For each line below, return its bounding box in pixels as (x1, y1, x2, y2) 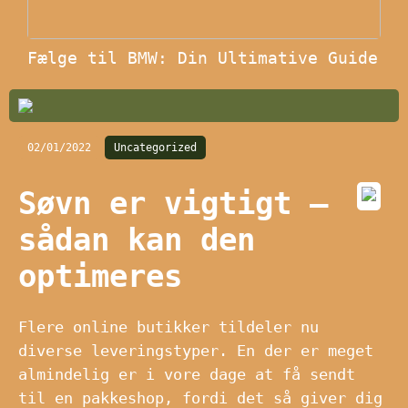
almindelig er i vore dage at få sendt (18, 364, 355, 383)
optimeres (18, 258, 182, 295)
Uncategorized (114, 141, 197, 155)
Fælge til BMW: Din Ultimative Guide (27, 48, 378, 68)
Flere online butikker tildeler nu (18, 317, 319, 336)
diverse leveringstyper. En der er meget (18, 341, 373, 360)
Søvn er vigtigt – (18, 185, 328, 222)
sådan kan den (18, 221, 255, 259)
